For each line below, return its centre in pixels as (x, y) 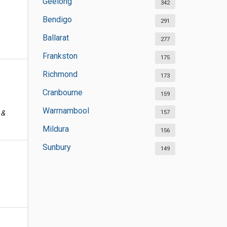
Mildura (55, 129)
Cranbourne (62, 92)
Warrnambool (66, 111)
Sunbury (56, 147)
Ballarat (55, 38)
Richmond (60, 74)
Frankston (60, 56)
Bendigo (57, 20)
